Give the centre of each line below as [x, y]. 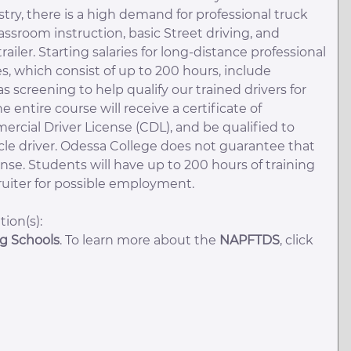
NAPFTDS [250, 240]
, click [297, 240]
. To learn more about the [139, 240]
